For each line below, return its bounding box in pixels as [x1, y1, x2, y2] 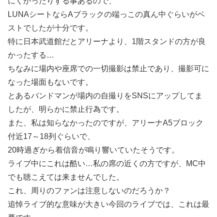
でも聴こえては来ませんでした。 [8, 173, 124, 182]
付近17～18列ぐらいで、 [8, 132, 95, 141]
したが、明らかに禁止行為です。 [8, 105, 124, 114]
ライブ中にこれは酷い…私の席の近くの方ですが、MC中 [8, 159, 206, 168]
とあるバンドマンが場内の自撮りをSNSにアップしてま [8, 92, 202, 100]
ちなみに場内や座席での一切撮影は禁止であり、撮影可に [8, 64, 209, 73]
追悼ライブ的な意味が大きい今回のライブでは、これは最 [8, 200, 209, 209]
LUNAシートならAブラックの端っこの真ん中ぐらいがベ [8, 10, 205, 19]
